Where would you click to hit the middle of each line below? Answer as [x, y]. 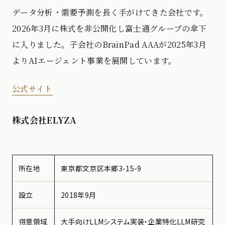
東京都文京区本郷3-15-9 [101, 168]
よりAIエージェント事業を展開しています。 [94, 60]
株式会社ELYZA [44, 120]
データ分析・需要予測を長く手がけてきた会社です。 [110, 12]
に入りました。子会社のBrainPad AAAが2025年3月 [109, 44]
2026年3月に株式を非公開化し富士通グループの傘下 [109, 28]
